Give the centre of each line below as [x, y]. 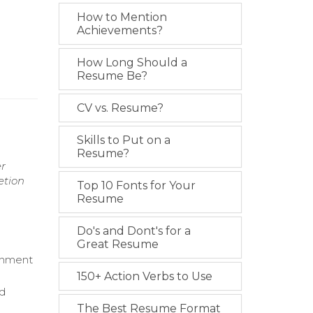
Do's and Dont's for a [133, 231]
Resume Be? [112, 76]
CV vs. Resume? [120, 108]
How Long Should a [132, 63]
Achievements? [119, 30]
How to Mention [122, 17]
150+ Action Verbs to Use [144, 276]
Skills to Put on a [123, 140]
